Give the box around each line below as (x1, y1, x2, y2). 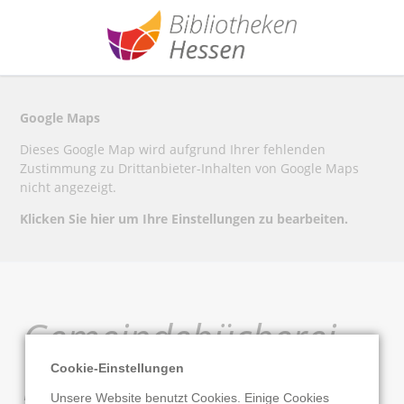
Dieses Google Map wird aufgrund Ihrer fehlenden (20, 141, 326, 159)
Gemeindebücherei (22, 311, 336, 363)
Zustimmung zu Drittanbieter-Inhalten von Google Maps (20, 160, 360, 178)
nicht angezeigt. (20, 179, 117, 197)
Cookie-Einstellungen (50, 361, 184, 376)
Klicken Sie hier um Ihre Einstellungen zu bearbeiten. (20, 210, 349, 228)
